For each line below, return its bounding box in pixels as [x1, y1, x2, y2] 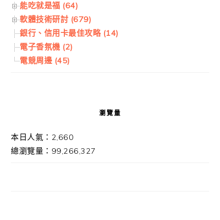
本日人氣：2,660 [11, 132, 74, 142]
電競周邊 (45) [20, 55, 70, 65]
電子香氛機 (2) [20, 41, 73, 52]
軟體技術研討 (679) [20, 14, 92, 24]
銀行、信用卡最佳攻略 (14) [20, 27, 119, 38]
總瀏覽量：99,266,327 [11, 145, 96, 156]
